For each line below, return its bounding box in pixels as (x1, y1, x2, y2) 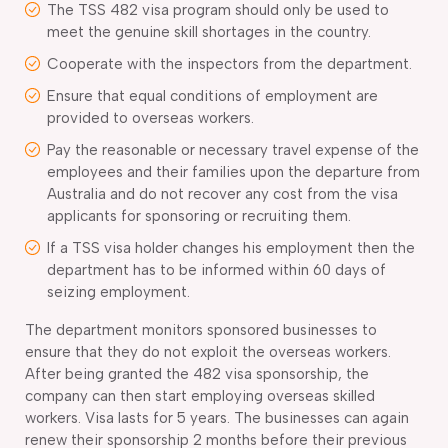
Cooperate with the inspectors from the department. (47, 54, 412, 73)
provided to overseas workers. (47, 108, 254, 127)
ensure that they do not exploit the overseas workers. (25, 342, 391, 361)
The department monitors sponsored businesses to (25, 320, 377, 339)
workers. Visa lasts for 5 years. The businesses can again (25, 408, 409, 427)
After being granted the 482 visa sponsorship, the (25, 364, 369, 383)
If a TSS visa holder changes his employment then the (47, 238, 415, 257)
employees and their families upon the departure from (47, 162, 420, 181)
